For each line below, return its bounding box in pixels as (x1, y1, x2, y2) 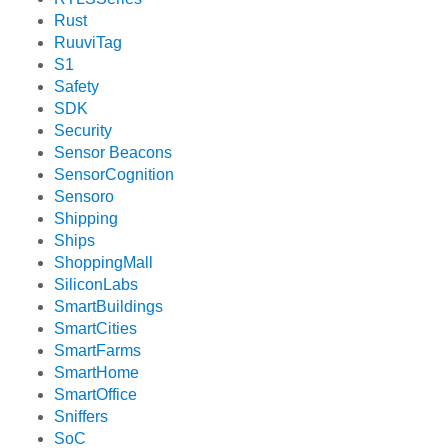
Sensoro (54, 188, 115, 206)
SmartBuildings (54, 298, 164, 316)
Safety (54, 78, 100, 96)
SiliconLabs (54, 276, 139, 294)
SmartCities (54, 320, 138, 338)
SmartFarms (54, 342, 142, 360)
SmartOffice (54, 386, 138, 404)
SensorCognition (54, 166, 175, 184)
